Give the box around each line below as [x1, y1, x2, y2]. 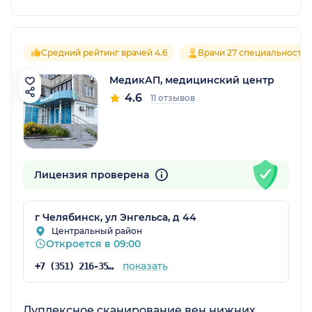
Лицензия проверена [34, 168, 152, 181]
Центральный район [52, 225, 142, 236]
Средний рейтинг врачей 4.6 [41, 47, 167, 58]
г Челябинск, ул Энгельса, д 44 [35, 210, 196, 224]
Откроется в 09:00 [46, 237, 141, 250]
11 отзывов [150, 92, 195, 103]
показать [122, 259, 168, 272]
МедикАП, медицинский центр [109, 73, 274, 86]
